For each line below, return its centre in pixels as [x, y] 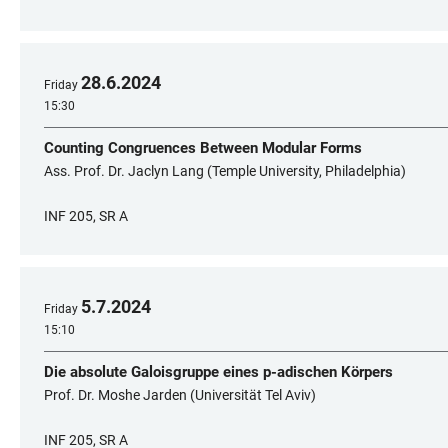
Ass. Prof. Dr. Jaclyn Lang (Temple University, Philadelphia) [225, 171]
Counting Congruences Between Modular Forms [203, 148]
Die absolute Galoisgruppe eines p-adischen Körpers [218, 372]
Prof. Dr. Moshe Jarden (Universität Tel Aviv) [180, 395]
